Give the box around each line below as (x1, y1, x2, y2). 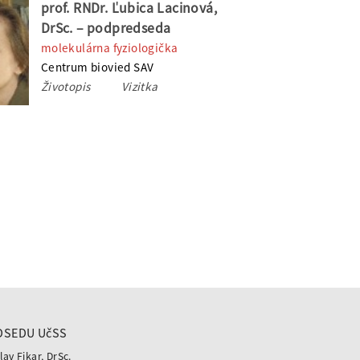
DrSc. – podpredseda (40, 18, 171, 37)
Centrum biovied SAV (40, 59, 154, 75)
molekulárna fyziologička (40, 39, 178, 55)
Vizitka (121, 78, 158, 94)
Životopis (40, 78, 93, 94)
